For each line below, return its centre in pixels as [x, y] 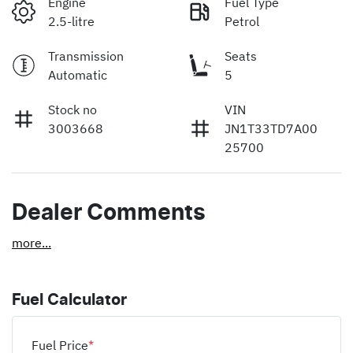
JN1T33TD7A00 [271, 129]
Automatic [78, 75]
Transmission [86, 56]
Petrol [242, 22]
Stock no [72, 110]
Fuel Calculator [69, 301]
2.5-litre [71, 22]
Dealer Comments [109, 214]
